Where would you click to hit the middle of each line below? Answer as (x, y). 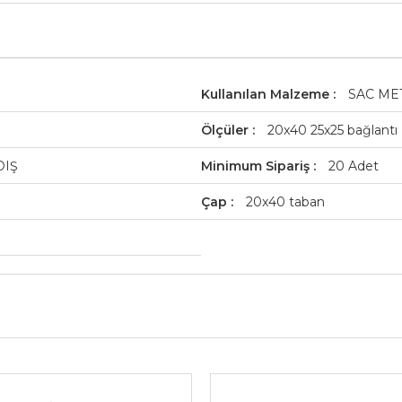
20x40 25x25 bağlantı (332, 130)
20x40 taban (285, 202)
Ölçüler (227, 130)
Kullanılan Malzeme (267, 94)
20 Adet (354, 166)
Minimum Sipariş (257, 166)
